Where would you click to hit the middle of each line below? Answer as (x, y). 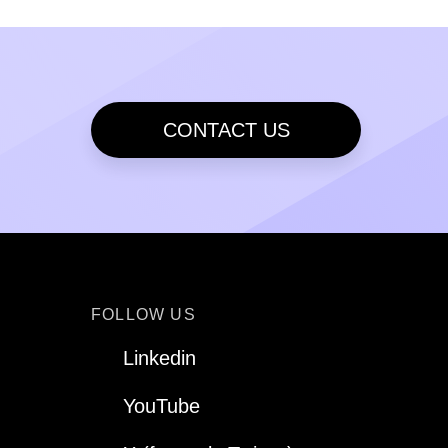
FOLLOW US (143, 314)
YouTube (162, 405)
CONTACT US (226, 129)
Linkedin (160, 357)
